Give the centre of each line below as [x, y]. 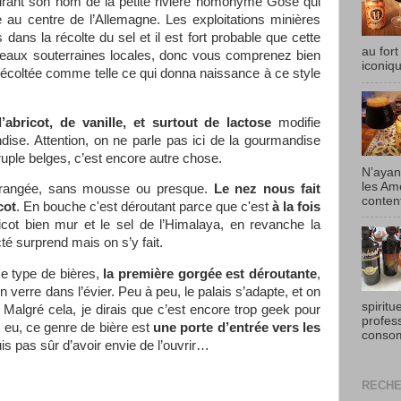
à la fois [296, 207]
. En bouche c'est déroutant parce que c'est [144, 207]
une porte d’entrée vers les [237, 328]
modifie [296, 122]
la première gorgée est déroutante [210, 274]
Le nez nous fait [267, 189]
